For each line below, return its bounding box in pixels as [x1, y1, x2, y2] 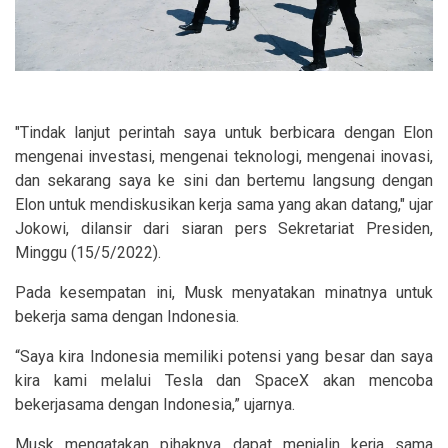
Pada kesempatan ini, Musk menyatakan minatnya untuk [15, 282, 433, 302]
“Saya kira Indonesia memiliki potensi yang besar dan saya [15, 346, 433, 366]
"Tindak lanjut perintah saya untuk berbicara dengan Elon [15, 122, 433, 142]
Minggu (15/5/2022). [15, 242, 165, 262]
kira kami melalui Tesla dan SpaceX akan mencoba [15, 370, 433, 390]
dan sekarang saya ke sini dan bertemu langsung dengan [15, 170, 433, 190]
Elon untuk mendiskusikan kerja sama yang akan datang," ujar [15, 194, 433, 214]
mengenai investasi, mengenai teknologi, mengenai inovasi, [15, 146, 433, 166]
